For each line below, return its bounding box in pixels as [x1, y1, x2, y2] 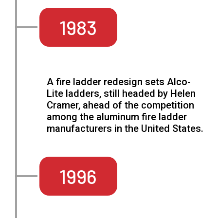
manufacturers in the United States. [47, 123, 204, 135]
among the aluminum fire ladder [47, 111, 187, 123]
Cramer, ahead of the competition [47, 99, 195, 111]
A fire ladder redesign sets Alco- [47, 76, 191, 88]
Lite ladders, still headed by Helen [47, 88, 196, 100]
